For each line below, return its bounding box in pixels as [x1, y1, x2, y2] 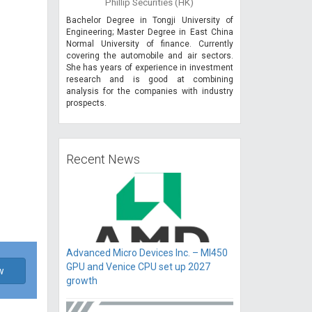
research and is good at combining [65, 75, 233, 85]
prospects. [65, 98, 107, 109]
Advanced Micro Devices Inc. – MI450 [65, 247, 228, 259]
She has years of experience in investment [65, 63, 233, 73]
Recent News [65, 152, 140, 167]
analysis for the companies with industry [65, 86, 233, 97]
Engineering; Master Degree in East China [65, 27, 233, 38]
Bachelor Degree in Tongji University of [65, 15, 233, 26]
